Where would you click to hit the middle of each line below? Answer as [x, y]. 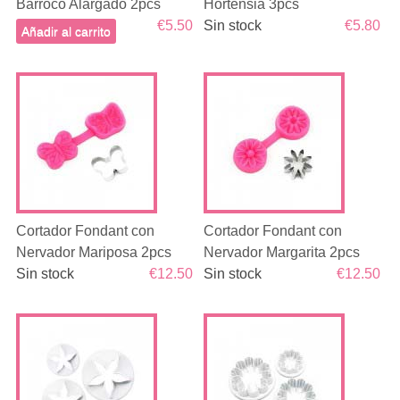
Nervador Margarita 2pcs [282, 252]
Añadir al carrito [66, 31]
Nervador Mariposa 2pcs [93, 252]
